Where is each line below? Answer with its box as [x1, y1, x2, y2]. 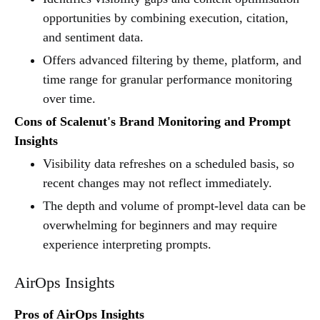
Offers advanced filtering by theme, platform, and [43, 52, 301, 67]
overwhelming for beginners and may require [43, 217, 277, 232]
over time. [43, 91, 96, 106]
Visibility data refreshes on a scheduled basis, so [43, 156, 294, 171]
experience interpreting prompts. [43, 236, 211, 251]
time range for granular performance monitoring [43, 71, 292, 86]
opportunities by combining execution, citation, [43, 10, 289, 25]
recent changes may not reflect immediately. [43, 175, 272, 190]
